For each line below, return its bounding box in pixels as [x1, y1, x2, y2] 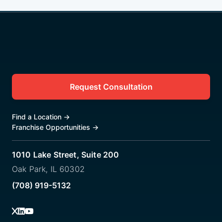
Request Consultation [69, 81, 153, 92]
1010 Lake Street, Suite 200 [12, 149, 119, 160]
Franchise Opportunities [12, 122, 92, 131]
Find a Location [12, 112, 63, 121]
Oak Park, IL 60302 [12, 164, 85, 174]
